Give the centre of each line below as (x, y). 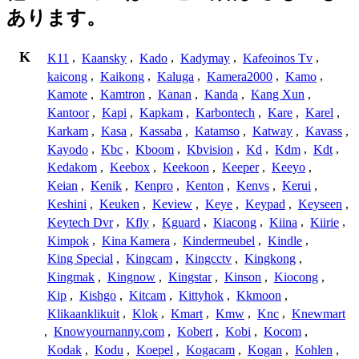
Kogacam (210, 350)
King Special (80, 259)
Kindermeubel (219, 240)
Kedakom (72, 167)
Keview (172, 204)
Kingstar (190, 277)
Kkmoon (259, 295)
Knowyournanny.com (109, 332)
